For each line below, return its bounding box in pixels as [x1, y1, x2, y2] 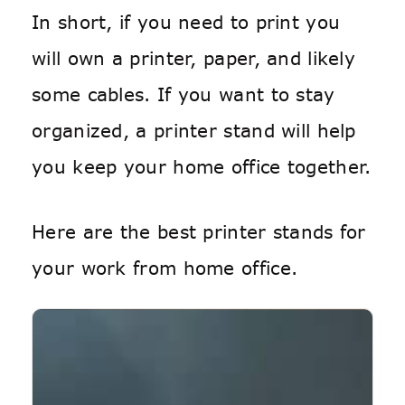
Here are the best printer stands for [32, 220, 366, 244]
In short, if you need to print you [32, 10, 341, 34]
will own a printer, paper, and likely [32, 46, 356, 71]
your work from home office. [32, 256, 298, 280]
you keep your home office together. [32, 155, 372, 179]
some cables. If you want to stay [32, 82, 335, 107]
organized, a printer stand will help [32, 118, 356, 143]
